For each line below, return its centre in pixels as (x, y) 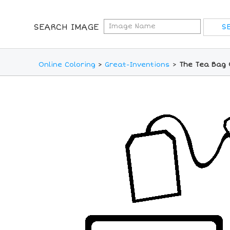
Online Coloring (67, 65)
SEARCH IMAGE (66, 27)
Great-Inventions (137, 65)
